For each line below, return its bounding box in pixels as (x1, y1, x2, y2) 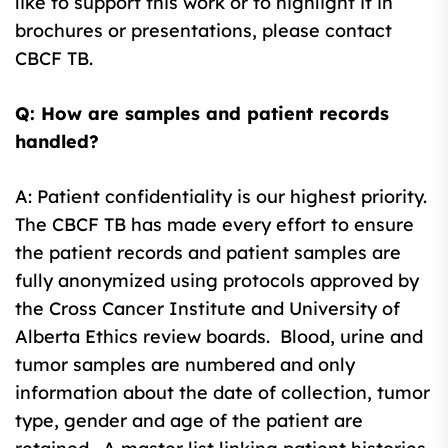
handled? (15, 129, 99, 153)
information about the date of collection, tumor (15, 380, 430, 404)
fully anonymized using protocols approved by (15, 268, 419, 292)
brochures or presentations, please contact (15, 18, 392, 42)
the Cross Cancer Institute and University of (15, 296, 400, 320)
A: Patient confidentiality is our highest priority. (15, 184, 432, 208)
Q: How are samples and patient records (15, 101, 389, 125)
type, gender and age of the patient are (15, 408, 363, 432)
